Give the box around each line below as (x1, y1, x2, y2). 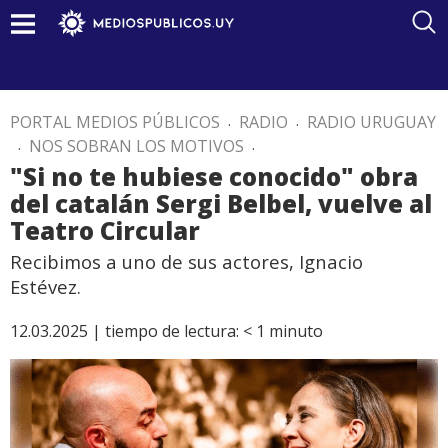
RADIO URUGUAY (307, 111, 436, 133)
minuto (269, 320, 323, 342)
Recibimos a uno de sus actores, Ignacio (10, 249, 363, 274)
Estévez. (10, 274, 81, 299)
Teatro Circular (10, 214, 200, 247)
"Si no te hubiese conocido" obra (10, 160, 418, 193)
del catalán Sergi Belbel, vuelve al (10, 187, 432, 220)
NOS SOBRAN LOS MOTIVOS (29, 135, 244, 157)
